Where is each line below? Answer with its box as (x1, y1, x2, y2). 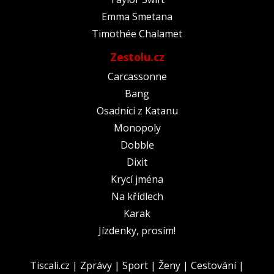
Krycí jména (111, 172, 163, 186)
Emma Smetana (102, 9, 172, 23)
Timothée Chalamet (92, 26, 182, 40)
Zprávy (80, 258, 112, 272)
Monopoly (113, 120, 161, 135)
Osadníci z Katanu (96, 103, 178, 117)
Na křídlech (111, 189, 163, 203)
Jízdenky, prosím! (98, 223, 176, 237)
